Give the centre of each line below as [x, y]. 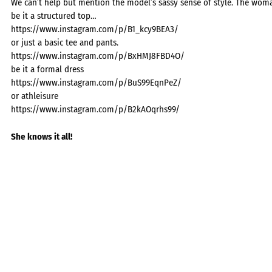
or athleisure [35, 96]
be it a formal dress [47, 69]
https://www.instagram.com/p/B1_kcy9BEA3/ [95, 29]
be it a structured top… [54, 16]
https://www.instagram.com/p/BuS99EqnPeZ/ [96, 83]
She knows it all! [42, 136]
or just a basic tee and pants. [65, 42]
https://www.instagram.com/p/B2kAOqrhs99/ [95, 109]
